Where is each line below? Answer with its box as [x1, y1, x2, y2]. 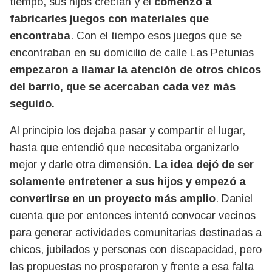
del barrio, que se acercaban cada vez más [10, 81, 236, 93]
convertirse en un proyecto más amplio [10, 192, 216, 205]
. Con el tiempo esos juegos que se [70, 30, 242, 42]
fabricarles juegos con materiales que [10, 13, 209, 25]
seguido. [10, 98, 55, 110]
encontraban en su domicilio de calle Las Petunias [10, 47, 254, 59]
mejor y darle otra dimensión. [10, 158, 154, 171]
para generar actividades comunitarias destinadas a [10, 226, 262, 239]
